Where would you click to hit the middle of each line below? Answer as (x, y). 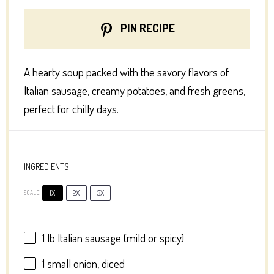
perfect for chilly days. (71, 109)
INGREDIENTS (46, 167)
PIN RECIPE (146, 28)
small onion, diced (84, 263)
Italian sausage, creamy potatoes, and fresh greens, (134, 91)
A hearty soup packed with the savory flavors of (126, 72)
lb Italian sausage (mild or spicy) (114, 238)
